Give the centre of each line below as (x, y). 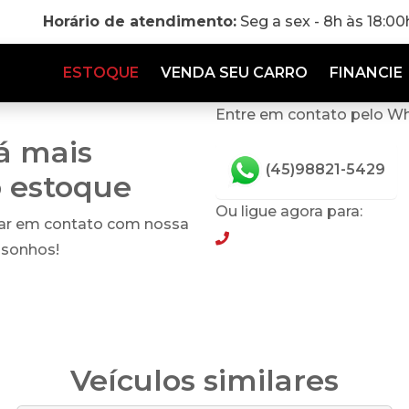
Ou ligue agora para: (289, 211)
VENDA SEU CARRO (234, 73)
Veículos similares (204, 380)
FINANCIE (366, 73)
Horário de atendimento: (140, 21)
